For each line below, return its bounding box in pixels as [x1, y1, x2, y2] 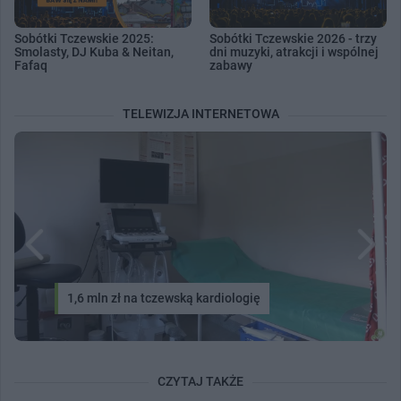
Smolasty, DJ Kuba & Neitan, [14, 45, 174, 60]
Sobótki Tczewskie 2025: [14, 31, 154, 47]
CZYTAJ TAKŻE [158, 373, 243, 388]
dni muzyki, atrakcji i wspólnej [209, 45, 379, 60]
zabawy [209, 58, 252, 73]
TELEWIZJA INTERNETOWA [122, 106, 279, 121]
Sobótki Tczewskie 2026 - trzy [209, 31, 377, 47]
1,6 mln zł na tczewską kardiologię [67, 290, 260, 305]
